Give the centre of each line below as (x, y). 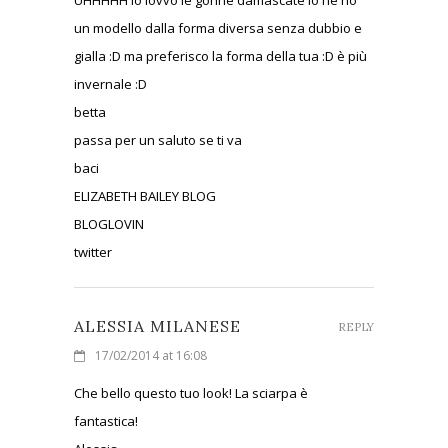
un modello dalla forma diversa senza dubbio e (218, 27)
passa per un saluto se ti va (158, 139)
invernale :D (110, 83)
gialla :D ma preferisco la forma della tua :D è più (220, 55)
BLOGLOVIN (109, 223)
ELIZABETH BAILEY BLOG (145, 195)
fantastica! (106, 420)
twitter (93, 251)
